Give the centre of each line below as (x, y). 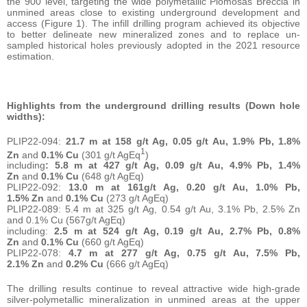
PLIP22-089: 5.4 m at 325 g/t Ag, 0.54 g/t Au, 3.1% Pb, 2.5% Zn (153, 209)
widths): (26, 116)
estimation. (30, 56)
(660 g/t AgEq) (113, 242)
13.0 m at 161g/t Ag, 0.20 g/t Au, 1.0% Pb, (181, 187)
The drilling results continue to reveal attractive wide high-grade (153, 289)
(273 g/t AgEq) (137, 198)
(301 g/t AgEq (111, 155)
